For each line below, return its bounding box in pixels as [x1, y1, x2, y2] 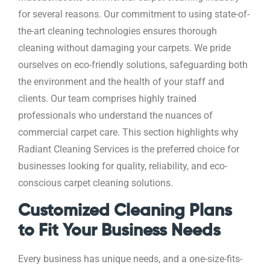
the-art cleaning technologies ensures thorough [18, 26, 217, 37]
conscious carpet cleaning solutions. [18, 178, 173, 189]
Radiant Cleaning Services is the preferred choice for [18, 144, 239, 155]
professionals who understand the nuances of [18, 110, 213, 122]
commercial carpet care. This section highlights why [18, 127, 239, 139]
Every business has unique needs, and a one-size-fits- [18, 254, 242, 265]
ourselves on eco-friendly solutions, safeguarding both [18, 60, 248, 71]
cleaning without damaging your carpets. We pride [18, 43, 231, 54]
